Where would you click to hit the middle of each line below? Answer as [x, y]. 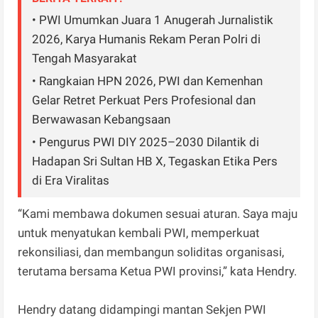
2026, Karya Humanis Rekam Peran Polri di [147, 39]
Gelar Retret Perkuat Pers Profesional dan [144, 100]
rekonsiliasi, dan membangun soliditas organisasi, [151, 252]
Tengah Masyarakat [85, 59]
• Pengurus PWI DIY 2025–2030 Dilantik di [146, 142]
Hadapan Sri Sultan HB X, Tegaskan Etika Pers [155, 161]
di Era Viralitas [71, 181]
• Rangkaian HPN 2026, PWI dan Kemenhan [148, 81]
